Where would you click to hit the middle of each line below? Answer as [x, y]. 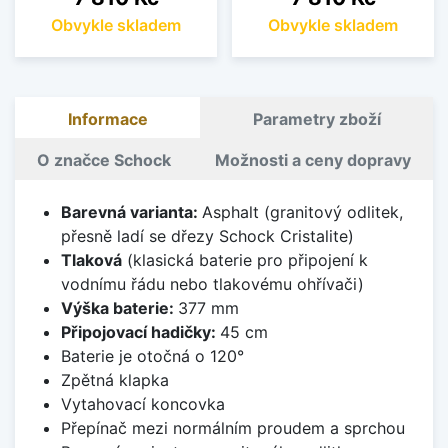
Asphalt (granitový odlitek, [302, 211]
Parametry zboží [316, 118]
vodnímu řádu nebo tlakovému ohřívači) [212, 283]
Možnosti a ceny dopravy [313, 159]
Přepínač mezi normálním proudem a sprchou [232, 427]
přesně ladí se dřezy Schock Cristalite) [207, 235]
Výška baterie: [119, 307]
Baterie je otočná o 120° [152, 355]
